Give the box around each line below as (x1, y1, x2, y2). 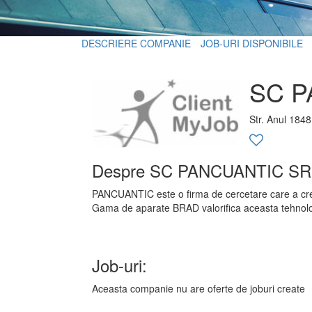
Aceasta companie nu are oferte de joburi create (92, 281, 305, 295)
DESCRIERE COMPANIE (81, 36, 191, 50)
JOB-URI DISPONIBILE (201, 36, 303, 50)
